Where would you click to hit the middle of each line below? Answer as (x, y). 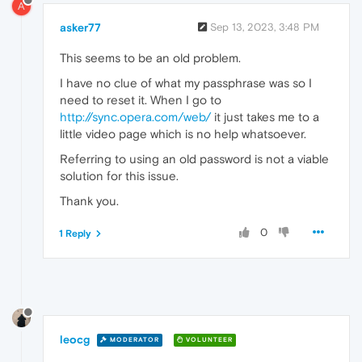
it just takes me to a (265, 116)
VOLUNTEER (208, 340)
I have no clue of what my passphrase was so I (186, 82)
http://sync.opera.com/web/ (135, 116)
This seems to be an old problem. (150, 57)
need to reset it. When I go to (141, 99)
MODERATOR (133, 340)
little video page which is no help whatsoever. (183, 133)
